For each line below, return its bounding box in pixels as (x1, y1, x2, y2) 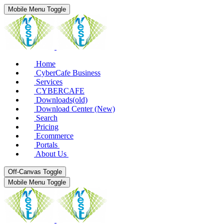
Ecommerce (36, 131, 73, 140)
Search (36, 113, 57, 122)
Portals (36, 140, 57, 149)
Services (36, 77, 62, 86)
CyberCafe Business (36, 68, 100, 77)
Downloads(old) (36, 95, 87, 104)
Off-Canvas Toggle (8, 168, 62, 175)
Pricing (36, 122, 58, 131)
